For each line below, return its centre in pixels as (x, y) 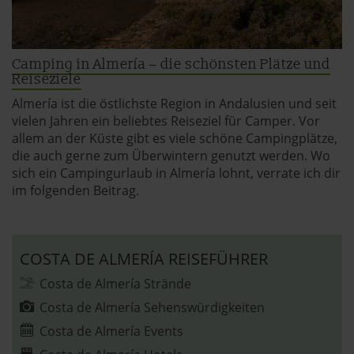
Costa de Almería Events (111, 331)
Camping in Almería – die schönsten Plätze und (171, 65)
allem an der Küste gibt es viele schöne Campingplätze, (175, 139)
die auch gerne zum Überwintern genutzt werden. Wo (171, 156)
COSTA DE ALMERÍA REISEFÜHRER (144, 259)
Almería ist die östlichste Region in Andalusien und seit (174, 104)
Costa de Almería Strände (115, 284)
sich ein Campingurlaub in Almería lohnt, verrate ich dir (176, 173)
